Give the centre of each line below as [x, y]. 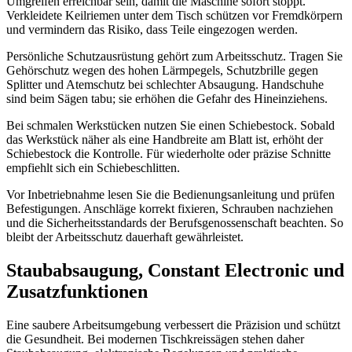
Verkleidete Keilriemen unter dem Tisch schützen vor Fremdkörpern [174, 16]
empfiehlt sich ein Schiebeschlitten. [93, 168]
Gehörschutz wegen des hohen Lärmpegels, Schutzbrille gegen [162, 71]
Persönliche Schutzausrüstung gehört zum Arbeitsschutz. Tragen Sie [174, 57]
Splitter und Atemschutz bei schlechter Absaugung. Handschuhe [165, 85]
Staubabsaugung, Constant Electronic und [175, 271]
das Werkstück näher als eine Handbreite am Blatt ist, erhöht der [165, 140]
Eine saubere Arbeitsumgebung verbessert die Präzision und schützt [173, 325]
